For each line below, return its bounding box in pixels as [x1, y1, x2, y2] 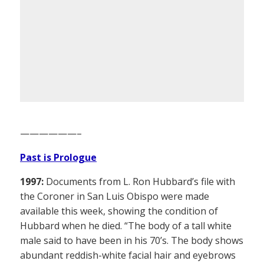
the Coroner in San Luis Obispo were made [20, 190, 209, 203]
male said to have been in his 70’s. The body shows [20, 234, 243, 247]
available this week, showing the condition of [20, 204, 218, 218]
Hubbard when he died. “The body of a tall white [20, 219, 232, 233]
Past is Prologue [20, 151, 97, 164]
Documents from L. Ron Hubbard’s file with [44, 175, 235, 189]
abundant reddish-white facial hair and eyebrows [20, 249, 236, 262]
